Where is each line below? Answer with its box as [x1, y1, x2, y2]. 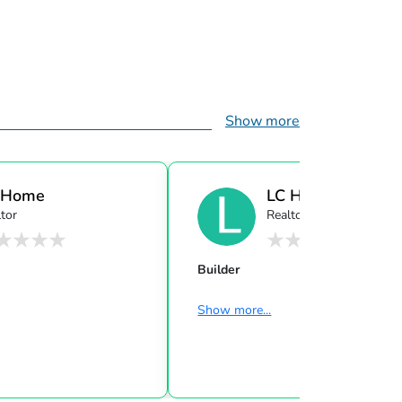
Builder [197, 261, 240, 278]
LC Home [267, 185, 336, 206]
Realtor [267, 206, 308, 223]
